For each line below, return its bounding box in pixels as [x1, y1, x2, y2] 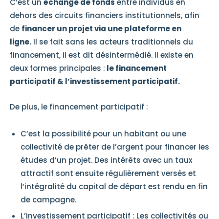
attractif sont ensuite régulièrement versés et [21, 168, 196, 178]
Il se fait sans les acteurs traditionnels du [31, 37, 193, 47]
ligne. [10, 37, 31, 47]
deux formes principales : [10, 63, 105, 73]
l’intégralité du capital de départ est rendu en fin [21, 181, 208, 192]
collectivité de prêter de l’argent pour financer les [21, 142, 209, 152]
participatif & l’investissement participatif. [10, 76, 181, 87]
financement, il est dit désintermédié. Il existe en [10, 50, 194, 60]
